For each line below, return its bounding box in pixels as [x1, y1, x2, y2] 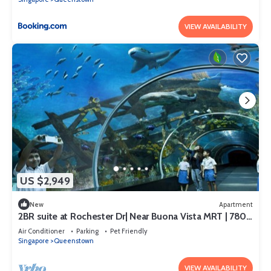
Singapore [18, 237, 49, 246]
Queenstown [54, 237, 94, 246]
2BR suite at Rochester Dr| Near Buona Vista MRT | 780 [18, 211, 247, 223]
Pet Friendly [110, 227, 148, 236]
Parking [76, 227, 99, 236]
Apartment [219, 200, 253, 209]
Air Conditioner [18, 227, 65, 236]
